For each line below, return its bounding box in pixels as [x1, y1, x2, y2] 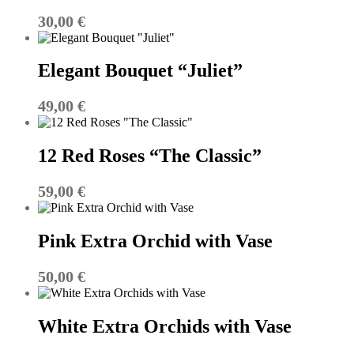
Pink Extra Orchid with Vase [38, 231, 273, 252]
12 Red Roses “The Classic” [38, 145, 262, 167]
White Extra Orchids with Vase [38, 315, 292, 337]
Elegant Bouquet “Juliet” [38, 60, 243, 81]
